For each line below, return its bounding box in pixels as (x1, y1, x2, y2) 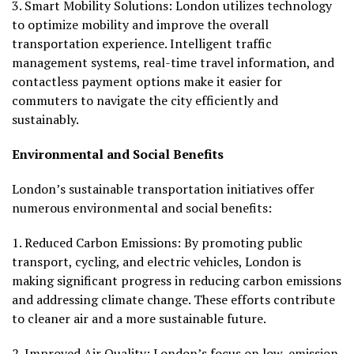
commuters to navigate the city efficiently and (12, 92, 278, 110)
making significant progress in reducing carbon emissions (12, 272, 341, 290)
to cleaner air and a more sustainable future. (12, 310, 266, 328)
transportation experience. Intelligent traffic (12, 35, 272, 53)
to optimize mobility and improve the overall (12, 16, 269, 34)
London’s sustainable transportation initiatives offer (12, 180, 314, 198)
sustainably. (12, 111, 79, 129)
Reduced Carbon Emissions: (24, 234, 184, 252)
